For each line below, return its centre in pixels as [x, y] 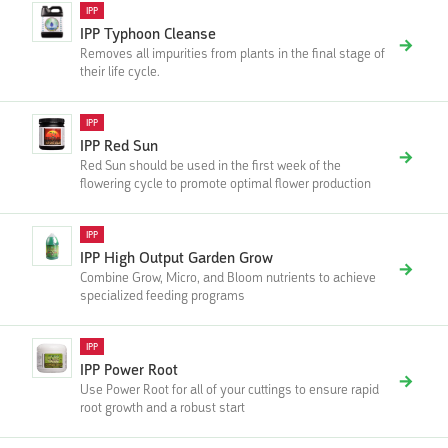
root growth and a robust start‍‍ [162, 407]
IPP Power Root [129, 370]
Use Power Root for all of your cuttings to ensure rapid [229, 389]
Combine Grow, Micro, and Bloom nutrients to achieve [228, 277]
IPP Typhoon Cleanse [148, 34]
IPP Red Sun [119, 146]
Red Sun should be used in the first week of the [210, 165]
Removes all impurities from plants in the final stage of [232, 53]
